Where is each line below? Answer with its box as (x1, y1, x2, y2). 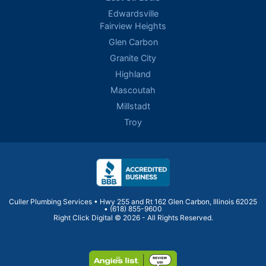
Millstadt (116, 100, 150, 111)
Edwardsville (107, 8, 159, 18)
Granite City (110, 52, 156, 63)
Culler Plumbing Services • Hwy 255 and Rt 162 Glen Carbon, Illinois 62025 (9, 197, 257, 206)
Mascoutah (110, 84, 156, 95)
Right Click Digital (53, 213, 113, 222)
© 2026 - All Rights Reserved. (112, 213, 213, 222)
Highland (115, 68, 151, 79)
